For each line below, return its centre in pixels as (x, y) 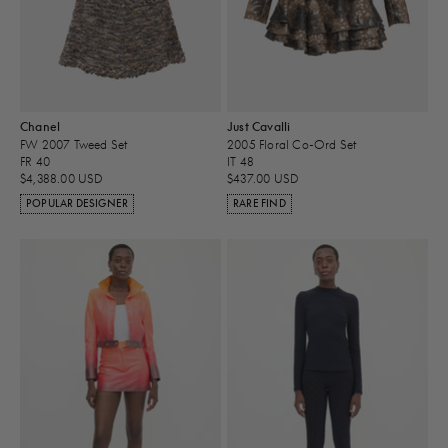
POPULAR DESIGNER (77, 204)
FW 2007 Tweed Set (74, 144)
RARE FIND (259, 204)
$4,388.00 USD (62, 179)
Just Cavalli (259, 127)
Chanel (40, 127)
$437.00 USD (263, 179)
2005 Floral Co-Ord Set (292, 144)
